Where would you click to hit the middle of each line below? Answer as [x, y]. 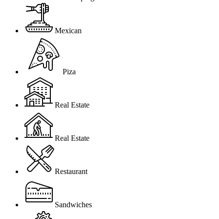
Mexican [68, 30]
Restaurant [71, 171]
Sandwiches [73, 204]
